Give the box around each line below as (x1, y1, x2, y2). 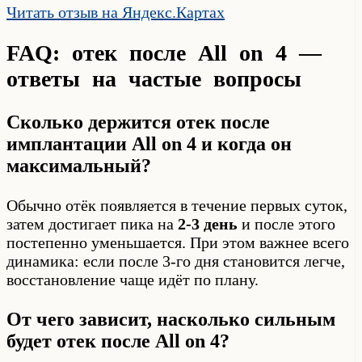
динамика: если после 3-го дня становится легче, (6, 252, 345, 271)
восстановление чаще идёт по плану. (6, 271, 259, 289)
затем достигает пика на (6, 215, 178, 234)
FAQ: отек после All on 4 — (6, 40, 322, 66)
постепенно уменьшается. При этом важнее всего (6, 234, 349, 252)
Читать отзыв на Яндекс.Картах (6, 2, 225, 21)
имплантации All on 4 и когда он (6, 133, 292, 155)
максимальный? (6, 155, 151, 177)
